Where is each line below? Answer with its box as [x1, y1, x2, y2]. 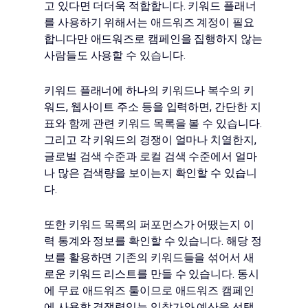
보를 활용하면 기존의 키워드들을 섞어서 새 [44, 251, 254, 264]
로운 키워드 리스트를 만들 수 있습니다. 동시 [44, 267, 259, 280]
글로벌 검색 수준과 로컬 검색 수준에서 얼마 [44, 150, 257, 163]
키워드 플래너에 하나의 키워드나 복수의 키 [44, 84, 254, 97]
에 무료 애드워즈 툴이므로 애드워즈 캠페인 [44, 284, 254, 297]
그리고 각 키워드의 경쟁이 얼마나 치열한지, [44, 133, 256, 146]
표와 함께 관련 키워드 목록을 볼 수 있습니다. [44, 117, 262, 130]
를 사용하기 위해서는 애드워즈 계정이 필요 [44, 16, 254, 29]
